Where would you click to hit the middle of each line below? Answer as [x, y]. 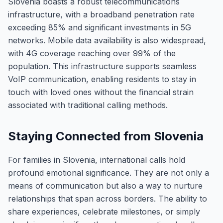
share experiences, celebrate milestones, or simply [104, 212]
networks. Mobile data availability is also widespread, [107, 40]
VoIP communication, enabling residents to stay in [102, 79]
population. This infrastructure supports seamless [102, 66]
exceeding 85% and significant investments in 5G [100, 27]
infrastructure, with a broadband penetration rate [101, 14]
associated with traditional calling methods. [88, 105]
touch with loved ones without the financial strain [101, 92]
